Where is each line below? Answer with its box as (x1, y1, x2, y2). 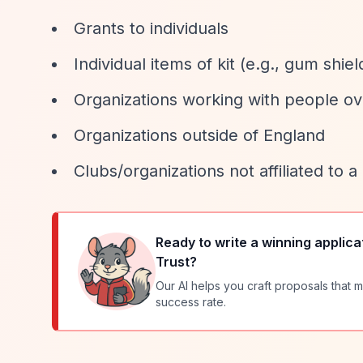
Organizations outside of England (74, 126, 325, 145)
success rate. (156, 295, 226, 309)
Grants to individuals (74, 19, 228, 38)
